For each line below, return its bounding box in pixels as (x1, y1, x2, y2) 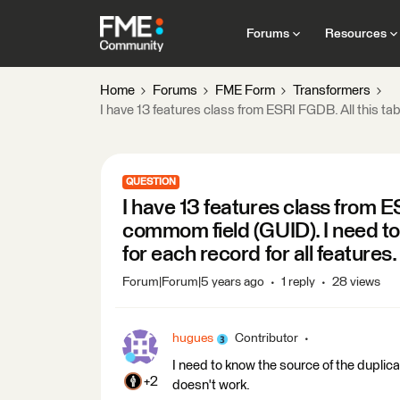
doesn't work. (172, 379, 250, 392)
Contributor (235, 332, 298, 345)
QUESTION (126, 177, 176, 187)
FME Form (215, 84, 275, 97)
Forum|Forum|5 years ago (122, 276, 264, 288)
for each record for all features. (122, 244, 397, 265)
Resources (324, 27, 387, 40)
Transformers (293, 84, 371, 97)
